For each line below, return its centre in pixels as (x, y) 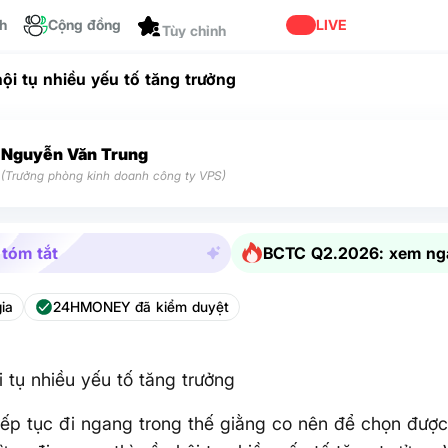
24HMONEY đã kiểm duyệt (141, 307)
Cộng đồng (84, 24)
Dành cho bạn (207, 24)
